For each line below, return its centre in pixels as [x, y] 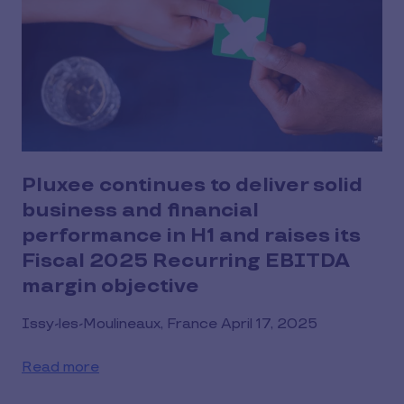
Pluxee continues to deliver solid [192, 185]
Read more [60, 367]
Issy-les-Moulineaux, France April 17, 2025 [170, 324]
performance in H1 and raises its [191, 235]
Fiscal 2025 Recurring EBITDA [186, 261]
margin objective [110, 286]
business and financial [140, 210]
